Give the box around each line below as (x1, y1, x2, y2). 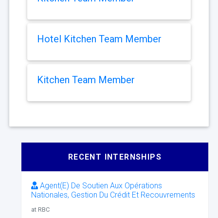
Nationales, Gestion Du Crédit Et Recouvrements (31, 190, 195, 200)
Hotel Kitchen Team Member (37, 33, 162, 45)
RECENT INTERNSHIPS (68, 152, 162, 162)
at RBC (31, 206, 50, 214)
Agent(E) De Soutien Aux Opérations (38, 181, 162, 191)
